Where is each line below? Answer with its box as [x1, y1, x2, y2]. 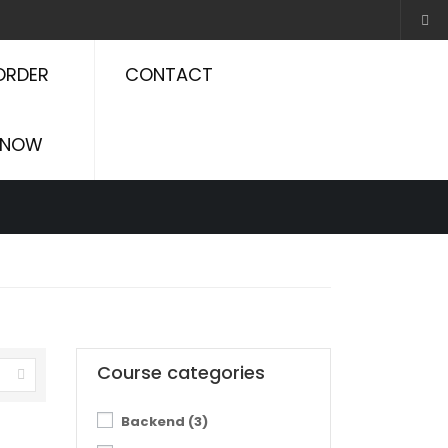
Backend [121, 412, 188, 431]
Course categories [97, 360, 265, 385]
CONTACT [125, 62, 214, 87]
